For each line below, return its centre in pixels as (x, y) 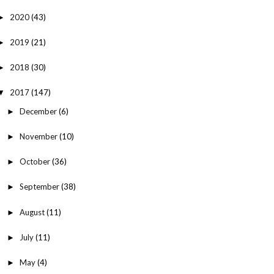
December (39, 111)
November (39, 136)
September (40, 187)
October (35, 162)
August (33, 212)
